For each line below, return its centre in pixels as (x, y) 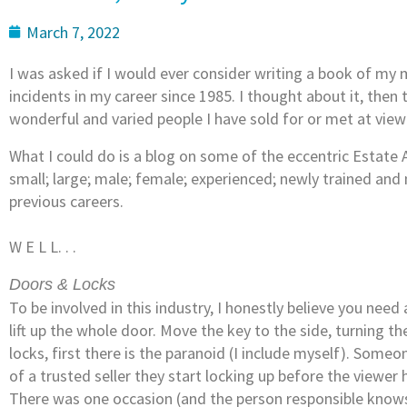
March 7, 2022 (73, 32)
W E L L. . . (45, 246)
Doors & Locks (62, 284)
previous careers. (66, 201)
